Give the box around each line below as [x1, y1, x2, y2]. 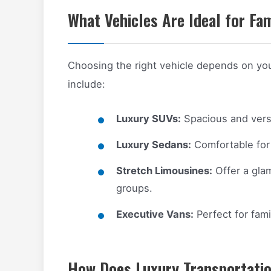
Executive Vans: [116, 208, 194, 221]
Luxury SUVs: [116, 113, 181, 125]
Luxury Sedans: [116, 139, 191, 151]
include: [68, 78, 105, 91]
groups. [116, 182, 152, 195]
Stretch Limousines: [116, 165, 212, 177]
